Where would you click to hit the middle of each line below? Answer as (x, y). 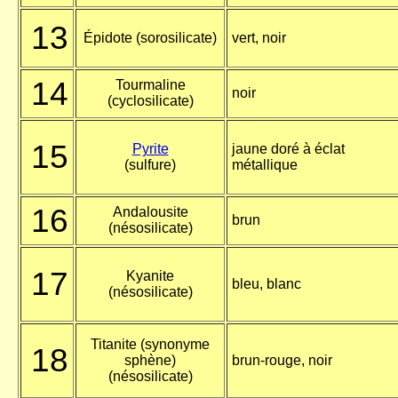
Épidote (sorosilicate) (150, 38)
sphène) (150, 361)
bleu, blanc (267, 284)
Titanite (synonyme (150, 345)
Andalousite (150, 212)
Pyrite (150, 149)
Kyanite (150, 276)
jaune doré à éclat (288, 149)
